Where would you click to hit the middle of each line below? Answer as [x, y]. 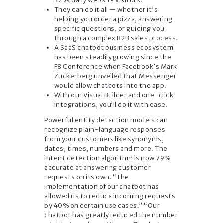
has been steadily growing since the [112, 57]
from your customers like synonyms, [104, 139]
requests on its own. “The [87, 177]
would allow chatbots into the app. [110, 86]
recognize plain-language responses [105, 130]
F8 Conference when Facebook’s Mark [115, 67]
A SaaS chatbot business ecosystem [113, 48]
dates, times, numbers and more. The [106, 149]
